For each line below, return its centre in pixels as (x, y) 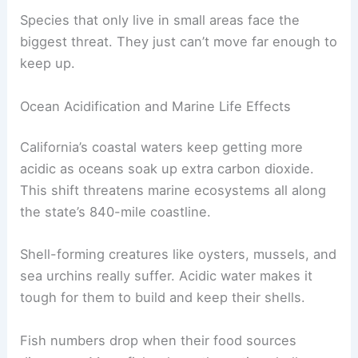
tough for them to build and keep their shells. (163, 298)
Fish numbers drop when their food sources (159, 340)
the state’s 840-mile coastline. (116, 212)
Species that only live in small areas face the (160, 20)
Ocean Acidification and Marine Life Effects (156, 106)
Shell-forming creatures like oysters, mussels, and (179, 255)
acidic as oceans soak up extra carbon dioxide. (167, 169)
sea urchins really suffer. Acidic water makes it (167, 276)
